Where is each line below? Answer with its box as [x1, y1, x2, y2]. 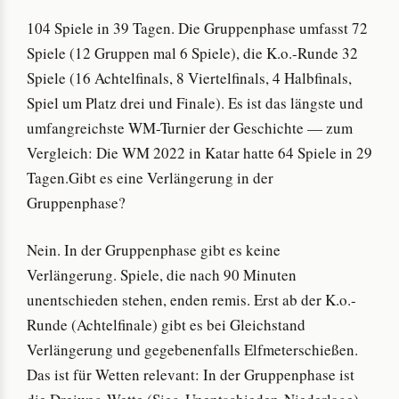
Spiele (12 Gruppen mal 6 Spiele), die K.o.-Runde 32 [27, 42, 358, 63]
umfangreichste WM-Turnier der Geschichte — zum [27, 117, 353, 138]
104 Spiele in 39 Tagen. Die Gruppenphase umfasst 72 [27, 17, 368, 38]
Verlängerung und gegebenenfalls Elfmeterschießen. [27, 339, 358, 361]
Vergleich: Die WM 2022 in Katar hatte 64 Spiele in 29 [27, 142, 372, 163]
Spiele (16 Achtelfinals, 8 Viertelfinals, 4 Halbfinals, [27, 67, 352, 88]
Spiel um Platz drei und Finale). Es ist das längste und [27, 92, 363, 113]
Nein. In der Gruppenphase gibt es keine [27, 240, 281, 261]
